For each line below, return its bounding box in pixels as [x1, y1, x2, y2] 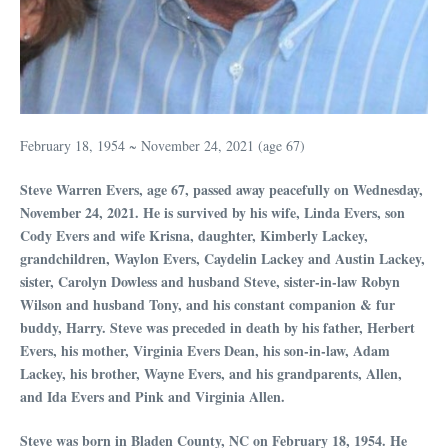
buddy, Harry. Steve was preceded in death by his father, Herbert [20, 317, 415, 339]
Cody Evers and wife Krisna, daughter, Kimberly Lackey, [20, 225, 368, 247]
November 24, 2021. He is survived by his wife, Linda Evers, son [20, 202, 405, 224]
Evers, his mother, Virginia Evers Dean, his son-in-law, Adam [20, 340, 390, 362]
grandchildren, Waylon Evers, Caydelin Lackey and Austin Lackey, [20, 248, 425, 270]
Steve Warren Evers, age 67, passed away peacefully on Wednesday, [20, 179, 423, 201]
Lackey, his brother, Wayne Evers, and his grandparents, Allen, [20, 363, 402, 385]
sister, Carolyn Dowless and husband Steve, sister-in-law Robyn [20, 271, 400, 293]
